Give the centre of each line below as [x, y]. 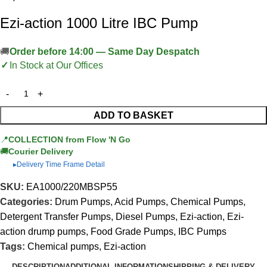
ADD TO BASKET [133, 116]
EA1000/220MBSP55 [72, 187]
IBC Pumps [202, 232]
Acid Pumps [140, 202]
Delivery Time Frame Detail [61, 165]
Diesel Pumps [145, 217]
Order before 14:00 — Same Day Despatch [105, 52]
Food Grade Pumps [132, 232]
